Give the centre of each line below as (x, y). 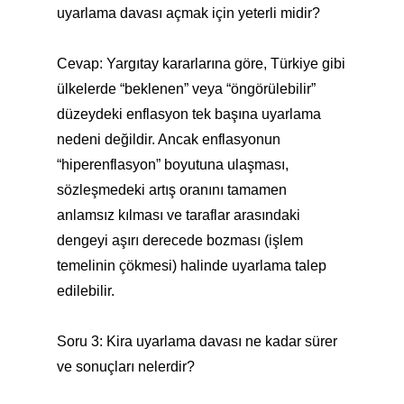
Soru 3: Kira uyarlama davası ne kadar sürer (197, 341)
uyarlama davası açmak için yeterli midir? (188, 13)
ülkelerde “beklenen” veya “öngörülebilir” (186, 89)
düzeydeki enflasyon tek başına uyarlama (188, 114)
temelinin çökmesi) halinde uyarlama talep (191, 266)
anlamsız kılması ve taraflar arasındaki (178, 215)
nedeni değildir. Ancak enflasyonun (168, 139)
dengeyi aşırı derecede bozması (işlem (179, 240)
